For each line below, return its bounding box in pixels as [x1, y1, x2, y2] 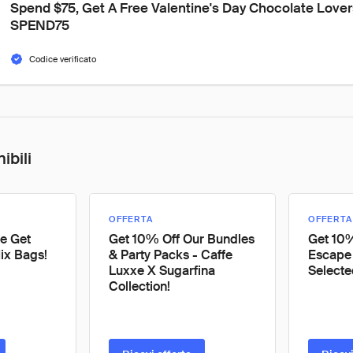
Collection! [109, 278, 170, 295]
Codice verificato [29, 54, 96, 65]
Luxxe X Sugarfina [109, 262, 215, 279]
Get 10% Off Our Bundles [109, 231, 255, 247]
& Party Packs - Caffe [109, 247, 232, 263]
